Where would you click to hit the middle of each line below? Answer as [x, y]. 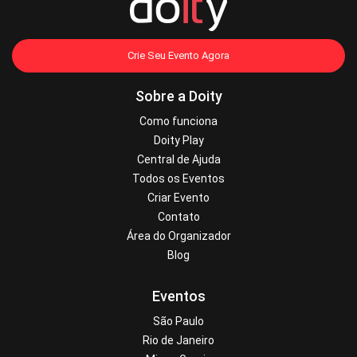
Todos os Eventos [178, 179]
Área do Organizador [178, 236]
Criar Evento [178, 198]
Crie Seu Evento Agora [178, 56]
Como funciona [178, 122]
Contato [178, 217]
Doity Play [178, 141]
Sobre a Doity [178, 96]
